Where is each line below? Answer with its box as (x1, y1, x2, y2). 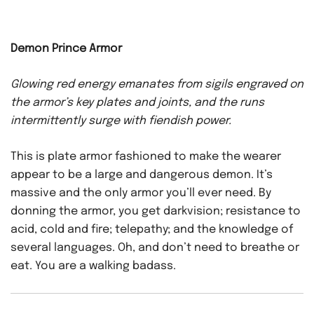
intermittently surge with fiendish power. (11, 115, 231, 128)
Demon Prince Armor (11, 43, 122, 55)
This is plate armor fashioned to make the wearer (11, 151, 281, 163)
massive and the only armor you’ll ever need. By (11, 187, 271, 200)
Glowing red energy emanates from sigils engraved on (11, 78, 303, 91)
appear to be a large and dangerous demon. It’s (11, 169, 273, 182)
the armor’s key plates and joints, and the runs (11, 97, 264, 109)
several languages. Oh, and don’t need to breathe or (11, 242, 299, 254)
